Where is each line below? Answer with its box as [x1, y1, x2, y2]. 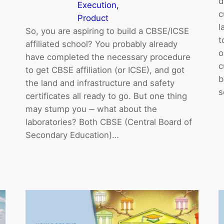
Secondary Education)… [25, 129, 119, 140]
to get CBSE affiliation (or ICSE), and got [25, 64, 184, 75]
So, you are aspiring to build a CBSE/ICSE [25, 25, 189, 36]
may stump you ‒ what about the [25, 103, 157, 114]
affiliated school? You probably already [25, 38, 177, 49]
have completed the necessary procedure [25, 51, 190, 62]
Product [77, 12, 108, 23]
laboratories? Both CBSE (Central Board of [25, 116, 192, 127]
